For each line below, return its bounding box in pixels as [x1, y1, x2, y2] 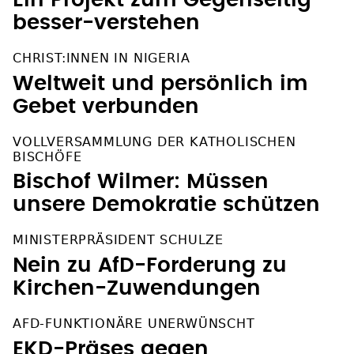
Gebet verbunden [13, 96, 199, 117]
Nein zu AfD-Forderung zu [13, 254, 287, 276]
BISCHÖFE [13, 149, 82, 164]
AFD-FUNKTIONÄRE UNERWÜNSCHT [13, 315, 255, 331]
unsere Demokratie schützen [13, 194, 320, 215]
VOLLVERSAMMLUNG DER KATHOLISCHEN [13, 134, 296, 149]
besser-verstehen [13, 12, 200, 33]
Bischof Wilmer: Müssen [13, 171, 269, 192]
